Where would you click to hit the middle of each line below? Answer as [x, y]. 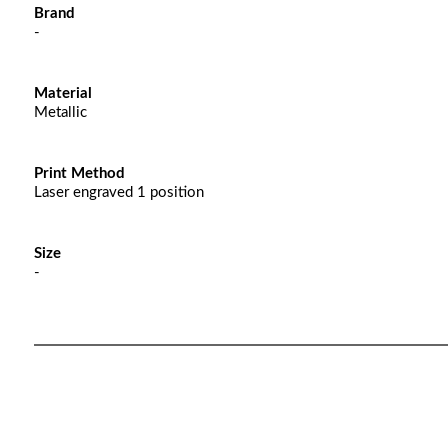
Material [62, 93]
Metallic [60, 112]
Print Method [79, 173]
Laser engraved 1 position [118, 192]
